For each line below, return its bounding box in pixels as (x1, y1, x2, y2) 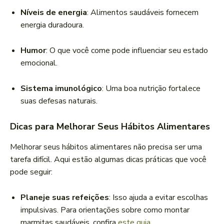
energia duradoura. (20, 19, 84, 31)
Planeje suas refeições (20, 192, 109, 203)
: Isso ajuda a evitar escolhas (109, 192, 208, 203)
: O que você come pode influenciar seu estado (46, 45, 208, 56)
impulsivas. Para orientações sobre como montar (20, 204, 189, 216)
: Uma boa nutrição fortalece (102, 83, 200, 94)
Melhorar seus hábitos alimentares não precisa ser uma (10, 141, 202, 153)
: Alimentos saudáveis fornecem (87, 7, 198, 18)
